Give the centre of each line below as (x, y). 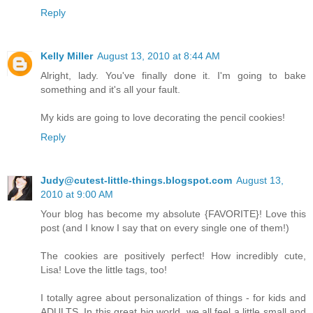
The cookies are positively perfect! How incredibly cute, (173, 255)
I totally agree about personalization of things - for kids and (173, 297)
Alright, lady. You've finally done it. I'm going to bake (173, 75)
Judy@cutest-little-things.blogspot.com (136, 180)
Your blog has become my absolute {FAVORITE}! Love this (173, 213)
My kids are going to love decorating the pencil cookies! (163, 117)
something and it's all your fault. (110, 89)
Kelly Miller (67, 56)
